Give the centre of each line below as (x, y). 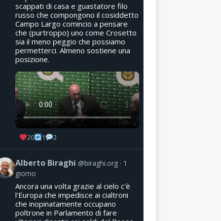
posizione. (32, 59)
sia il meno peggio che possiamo (70, 41)
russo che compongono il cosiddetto (77, 15)
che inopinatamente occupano (65, 203)
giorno (25, 173)
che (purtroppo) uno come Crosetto (76, 32)
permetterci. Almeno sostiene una (73, 50)
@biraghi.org (98, 163)
